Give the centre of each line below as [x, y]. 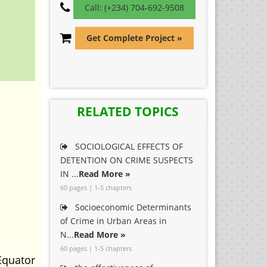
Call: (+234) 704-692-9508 [134, 7]
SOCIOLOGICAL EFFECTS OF [128, 146]
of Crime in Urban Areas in [113, 221]
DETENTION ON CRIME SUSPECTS [126, 160]
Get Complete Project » [134, 38]
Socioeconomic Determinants [132, 207]
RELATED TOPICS [128, 111]
